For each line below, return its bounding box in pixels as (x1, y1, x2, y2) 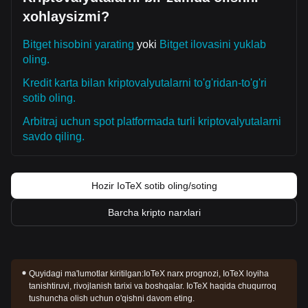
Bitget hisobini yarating (23, 38, 134, 50)
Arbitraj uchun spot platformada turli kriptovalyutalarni (23, 115, 281, 127)
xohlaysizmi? (23, 9, 109, 24)
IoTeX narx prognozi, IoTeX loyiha (144, 269, 269, 278)
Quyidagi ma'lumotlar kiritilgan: (29, 269, 144, 278)
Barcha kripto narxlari (107, 207, 201, 218)
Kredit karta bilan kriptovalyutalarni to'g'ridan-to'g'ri (23, 77, 267, 89)
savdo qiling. (23, 131, 85, 142)
